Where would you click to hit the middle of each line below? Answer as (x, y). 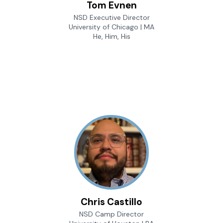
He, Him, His (111, 37)
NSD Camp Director (111, 214)
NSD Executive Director (111, 18)
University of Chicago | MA (111, 27)
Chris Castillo (111, 202)
